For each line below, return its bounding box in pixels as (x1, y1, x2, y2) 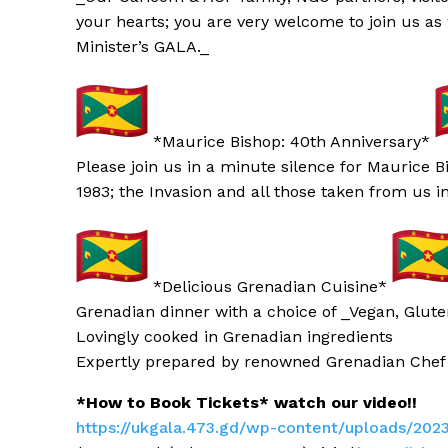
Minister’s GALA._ (76, 37, 209, 57)
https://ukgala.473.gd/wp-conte (76, 418, 322, 438)
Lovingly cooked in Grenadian (76, 327, 307, 347)
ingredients (307, 327, 393, 347)
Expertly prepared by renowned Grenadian (76, 352, 405, 372)
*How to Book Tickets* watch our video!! (76, 393, 417, 413)
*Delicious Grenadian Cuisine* (148, 277, 392, 297)
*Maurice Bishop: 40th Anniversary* (148, 132, 435, 152)
